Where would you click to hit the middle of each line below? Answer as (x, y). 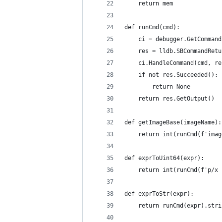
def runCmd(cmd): (152, 27)
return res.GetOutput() (169, 99)
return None (157, 87)
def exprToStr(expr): (159, 194)
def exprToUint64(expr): (164, 158)
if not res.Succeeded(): (171, 75)
